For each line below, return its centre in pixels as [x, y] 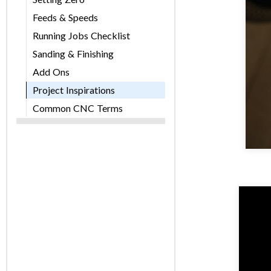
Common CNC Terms [78, 108]
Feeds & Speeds [65, 18]
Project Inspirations [74, 90]
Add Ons [51, 72]
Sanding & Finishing [73, 54]
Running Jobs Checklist [81, 36]
